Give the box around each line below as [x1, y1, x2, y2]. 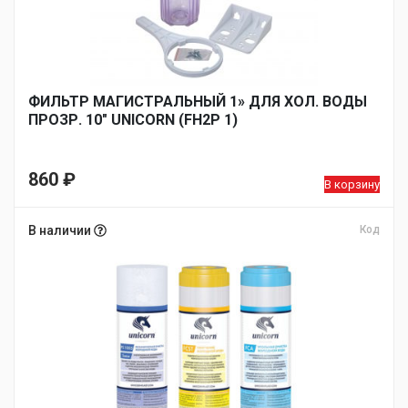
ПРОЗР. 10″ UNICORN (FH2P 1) [28, 111, 238, 128]
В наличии [28, 223, 94, 238]
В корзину [324, 178, 380, 191]
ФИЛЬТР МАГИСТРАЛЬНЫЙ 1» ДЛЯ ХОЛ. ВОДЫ [28, 93, 367, 110]
